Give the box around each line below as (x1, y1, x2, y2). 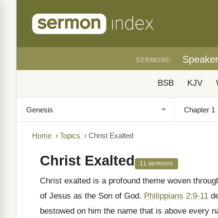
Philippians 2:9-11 (144, 191, 208, 200)
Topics (60, 132, 80, 140)
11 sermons (140, 161, 173, 166)
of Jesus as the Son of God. (40, 191, 144, 200)
